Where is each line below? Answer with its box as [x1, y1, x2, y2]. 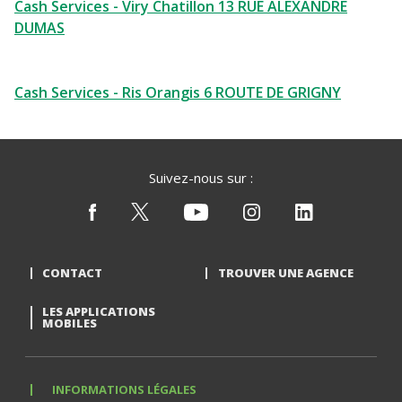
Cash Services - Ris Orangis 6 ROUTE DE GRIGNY [14, 83, 341, 102]
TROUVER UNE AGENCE [217, 265, 354, 281]
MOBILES [41, 315, 97, 331]
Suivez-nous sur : [149, 169, 253, 187]
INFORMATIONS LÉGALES [52, 381, 197, 398]
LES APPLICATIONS [41, 303, 155, 319]
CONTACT [41, 265, 102, 281]
